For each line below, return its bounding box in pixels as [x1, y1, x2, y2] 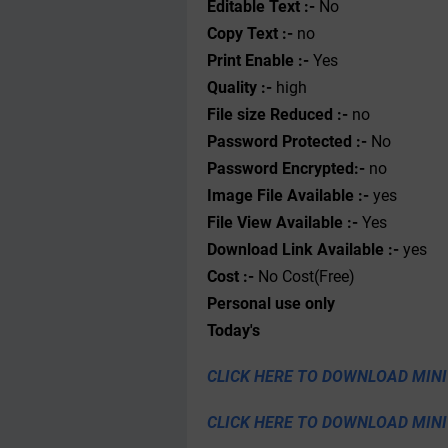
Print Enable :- [207, 51, 309, 70]
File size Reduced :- [207, 105, 348, 124]
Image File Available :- [207, 186, 373, 205]
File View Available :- [207, 213, 362, 232]
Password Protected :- [207, 132, 371, 151]
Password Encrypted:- [207, 159, 369, 178]
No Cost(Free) [258, 267, 355, 286]
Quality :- [207, 78, 272, 97]
